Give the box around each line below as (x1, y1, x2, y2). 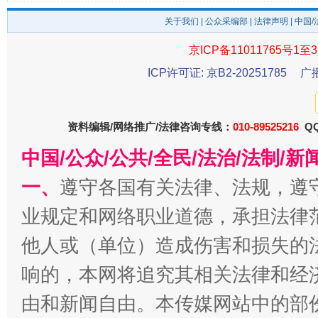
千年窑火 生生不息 (83, 225, 165, 236)
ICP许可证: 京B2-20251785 (148, 67, 287, 79)
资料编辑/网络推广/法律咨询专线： (67, 121, 233, 133)
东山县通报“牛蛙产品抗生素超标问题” (41, 37, 207, 48)
